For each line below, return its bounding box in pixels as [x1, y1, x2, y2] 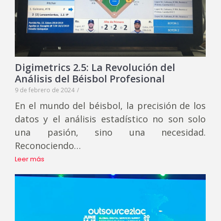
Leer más [15, 154, 44, 164]
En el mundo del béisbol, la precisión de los [15, 100, 206, 112]
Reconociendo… [15, 140, 81, 152]
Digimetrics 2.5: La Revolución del [15, 61, 175, 74]
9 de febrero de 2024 [15, 86, 74, 95]
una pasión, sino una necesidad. [15, 126, 206, 139]
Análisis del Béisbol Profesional [15, 72, 165, 86]
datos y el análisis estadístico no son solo [15, 113, 206, 125]
